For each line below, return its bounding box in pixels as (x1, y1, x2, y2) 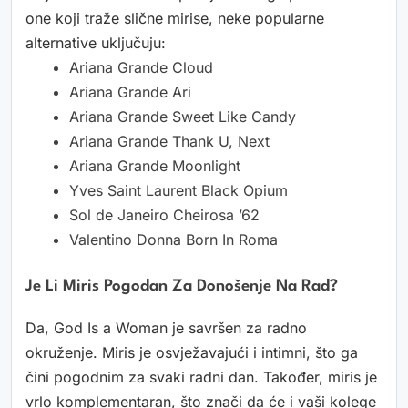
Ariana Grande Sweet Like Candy (69, 107, 296, 127)
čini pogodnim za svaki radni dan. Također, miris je (25, 368, 377, 387)
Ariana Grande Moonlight (69, 157, 240, 176)
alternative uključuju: (25, 34, 166, 53)
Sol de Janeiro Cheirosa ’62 (69, 206, 260, 225)
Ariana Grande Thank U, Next (69, 132, 270, 151)
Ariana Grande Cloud (69, 58, 213, 77)
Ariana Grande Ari (69, 83, 191, 102)
